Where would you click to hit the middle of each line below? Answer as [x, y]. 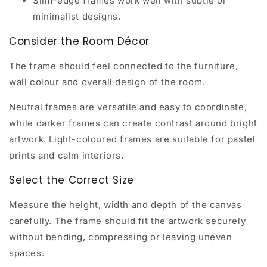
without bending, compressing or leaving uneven [121, 237]
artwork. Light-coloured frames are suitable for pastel [132, 139]
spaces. [27, 253]
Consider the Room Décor [79, 41]
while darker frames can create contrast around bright [133, 123]
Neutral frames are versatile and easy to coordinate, [128, 107]
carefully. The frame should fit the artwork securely [128, 221]
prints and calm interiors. [66, 155]
